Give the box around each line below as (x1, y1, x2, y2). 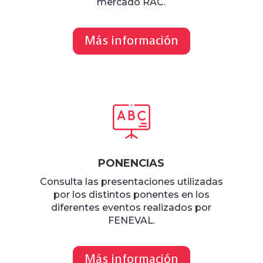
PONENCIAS (98, 157, 165, 170)
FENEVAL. (107, 215, 155, 227)
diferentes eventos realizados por (51, 202, 212, 214)
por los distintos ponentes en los (53, 189, 210, 201)
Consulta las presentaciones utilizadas (39, 176, 223, 188)
